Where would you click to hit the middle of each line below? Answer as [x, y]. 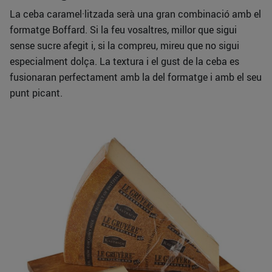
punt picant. [36, 93]
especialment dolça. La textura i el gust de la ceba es [124, 62]
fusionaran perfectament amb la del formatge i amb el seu [136, 77]
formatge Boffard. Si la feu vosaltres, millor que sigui [123, 30]
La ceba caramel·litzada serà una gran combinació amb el [135, 14]
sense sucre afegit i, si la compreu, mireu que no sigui [124, 46]
